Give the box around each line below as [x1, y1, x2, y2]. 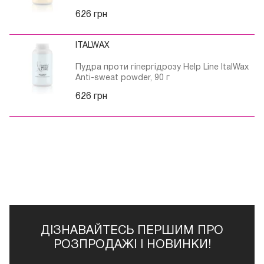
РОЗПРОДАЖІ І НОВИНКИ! [53, 240, 211, 251]
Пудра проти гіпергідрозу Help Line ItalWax [75, 64, 249, 72]
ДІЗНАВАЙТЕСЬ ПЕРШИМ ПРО [41, 226, 223, 237]
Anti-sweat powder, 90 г [75, 74, 170, 82]
